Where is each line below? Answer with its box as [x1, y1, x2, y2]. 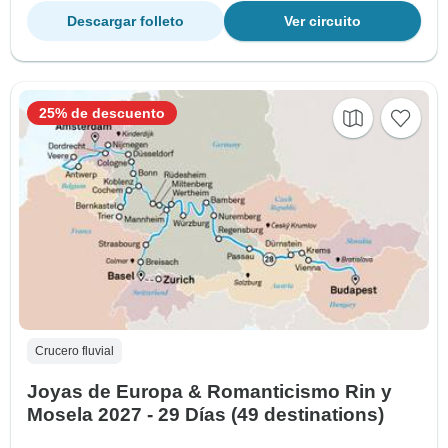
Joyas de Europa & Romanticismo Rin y [27, 380, 392, 402]
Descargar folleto [67, 13, 184, 30]
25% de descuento [39, 105, 165, 122]
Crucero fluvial [35, 343, 114, 358]
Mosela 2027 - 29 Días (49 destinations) [27, 403, 384, 425]
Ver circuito [284, 13, 361, 30]
